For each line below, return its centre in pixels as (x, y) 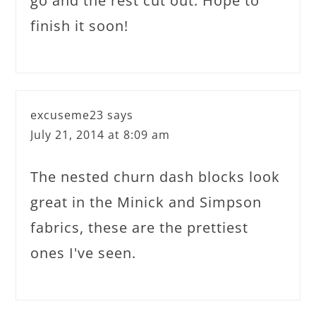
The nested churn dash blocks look (156, 176)
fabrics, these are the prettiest (140, 227)
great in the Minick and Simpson (146, 202)
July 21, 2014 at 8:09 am (101, 134)
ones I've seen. (84, 253)
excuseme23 (67, 115)
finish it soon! (80, 25)
